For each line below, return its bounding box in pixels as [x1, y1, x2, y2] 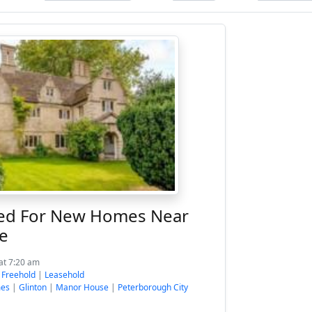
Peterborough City [118, 281, 188, 293]
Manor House [56, 281, 109, 293]
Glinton [19, 281, 47, 293]
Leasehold [45, 269, 84, 281]
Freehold [1, 269, 36, 281]
